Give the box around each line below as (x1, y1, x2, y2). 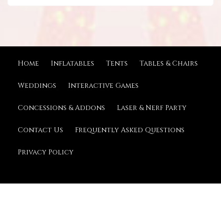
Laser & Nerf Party (117, 103, 186, 113)
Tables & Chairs (140, 59, 198, 69)
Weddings (18, 81, 56, 91)
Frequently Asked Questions (75, 125, 184, 135)
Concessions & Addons (18, 103, 105, 113)
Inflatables (51, 59, 94, 69)
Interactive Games (68, 81, 139, 91)
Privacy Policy (18, 147, 74, 157)
